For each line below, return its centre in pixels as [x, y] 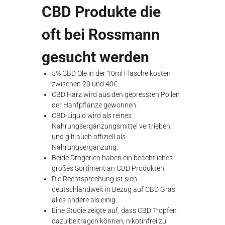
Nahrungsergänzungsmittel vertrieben [111, 126]
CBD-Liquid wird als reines [92, 116]
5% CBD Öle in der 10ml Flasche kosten [111, 73]
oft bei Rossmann [101, 34]
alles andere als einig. [85, 200]
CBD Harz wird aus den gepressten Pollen [116, 94]
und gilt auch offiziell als [89, 137]
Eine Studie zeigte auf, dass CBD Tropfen [115, 210]
